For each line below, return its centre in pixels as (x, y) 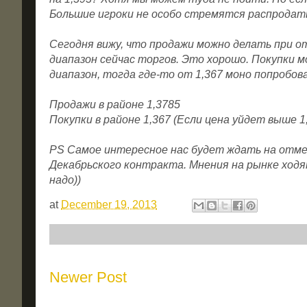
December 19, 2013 (109, 205)
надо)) (66, 180)
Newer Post (88, 278)
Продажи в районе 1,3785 (115, 105)
